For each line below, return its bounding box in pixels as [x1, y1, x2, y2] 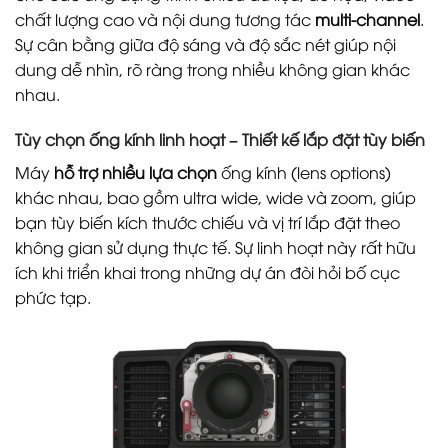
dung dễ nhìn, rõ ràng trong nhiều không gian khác [15, 57, 410, 80]
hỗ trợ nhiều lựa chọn [54, 161, 217, 184]
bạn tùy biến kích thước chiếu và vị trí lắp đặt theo [15, 211, 400, 234]
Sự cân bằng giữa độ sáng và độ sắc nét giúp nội [15, 32, 396, 55]
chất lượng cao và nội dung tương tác [15, 7, 315, 30]
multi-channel [315, 7, 420, 30]
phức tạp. [15, 286, 91, 309]
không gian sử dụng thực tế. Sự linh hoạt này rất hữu [15, 236, 416, 259]
